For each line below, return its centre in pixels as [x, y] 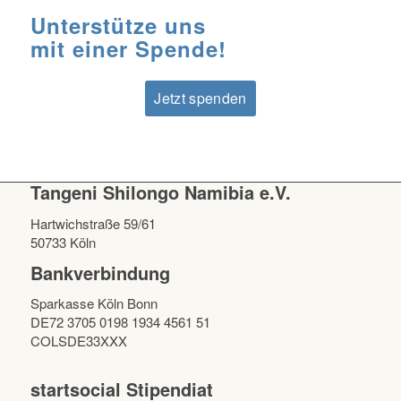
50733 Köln [63, 242]
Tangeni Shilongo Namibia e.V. [160, 192]
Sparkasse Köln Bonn [94, 303]
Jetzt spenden [200, 98]
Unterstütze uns [118, 26]
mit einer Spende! [128, 49]
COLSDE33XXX [78, 341]
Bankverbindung [100, 272]
